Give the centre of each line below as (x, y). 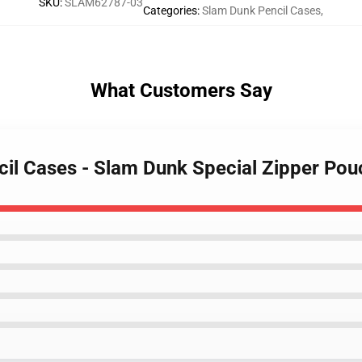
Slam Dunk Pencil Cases (261, 11)
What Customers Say (181, 90)
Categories (170, 11)
